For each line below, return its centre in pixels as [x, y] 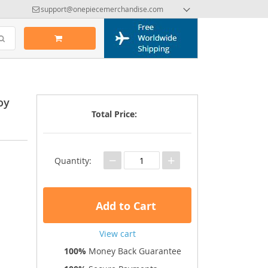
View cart [117, 234]
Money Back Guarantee [134, 251]
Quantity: [73, 160]
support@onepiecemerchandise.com [102, 9]
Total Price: [114, 114]
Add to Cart [124, 206]
